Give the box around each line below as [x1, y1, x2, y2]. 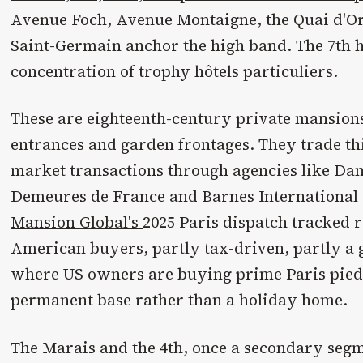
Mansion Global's [11, 211, 143, 233]
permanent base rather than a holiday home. [11, 289, 348, 311]
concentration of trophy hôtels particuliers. [11, 60, 339, 82]
